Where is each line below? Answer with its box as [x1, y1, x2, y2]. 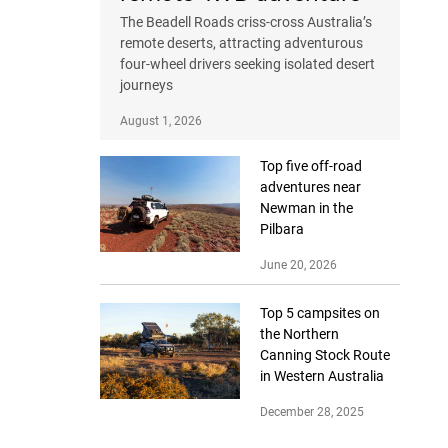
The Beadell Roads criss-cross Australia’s [120, 14, 372, 31]
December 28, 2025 [260, 405, 364, 420]
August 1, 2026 [120, 114, 202, 129]
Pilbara [260, 221, 304, 238]
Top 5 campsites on [260, 305, 380, 322]
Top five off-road [260, 158, 362, 175]
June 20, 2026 [260, 258, 337, 273]
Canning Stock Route [260, 347, 390, 364]
